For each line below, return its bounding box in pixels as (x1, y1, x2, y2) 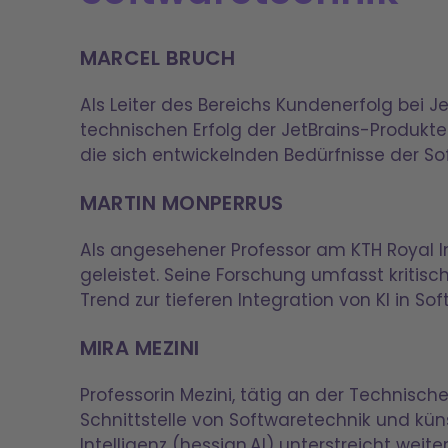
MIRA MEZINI (79, 333, 200, 362)
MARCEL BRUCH (79, 43, 236, 72)
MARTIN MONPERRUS (79, 188, 284, 217)
